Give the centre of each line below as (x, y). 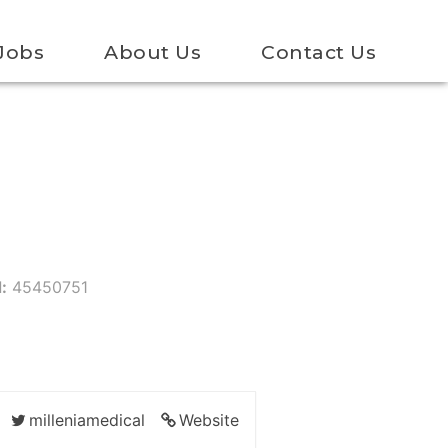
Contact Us (318, 52)
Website (209, 419)
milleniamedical (87, 419)
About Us (152, 52)
